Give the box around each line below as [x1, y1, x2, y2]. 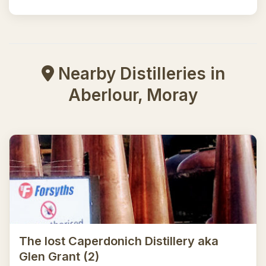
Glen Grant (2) [19, 249, 99, 264]
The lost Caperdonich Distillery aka [19, 234, 218, 248]
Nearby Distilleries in [53, 64, 225, 84]
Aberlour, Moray [68, 85, 198, 105]
